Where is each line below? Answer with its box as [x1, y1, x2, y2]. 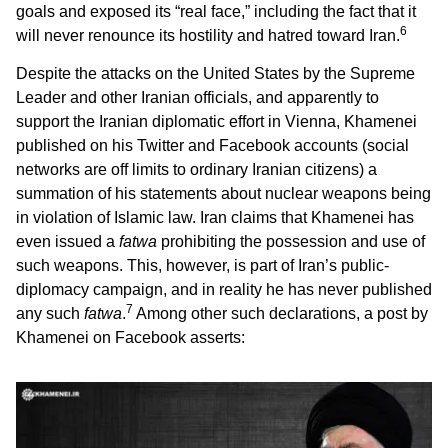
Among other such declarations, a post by [133, 305, 428, 322]
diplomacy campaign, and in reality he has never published [16, 281, 432, 298]
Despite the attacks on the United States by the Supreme [16, 65, 415, 82]
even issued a [16, 233, 119, 250]
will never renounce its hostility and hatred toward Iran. [16, 26, 400, 44]
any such [16, 305, 84, 322]
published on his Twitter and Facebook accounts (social [16, 137, 409, 154]
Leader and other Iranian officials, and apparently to [16, 89, 379, 106]
